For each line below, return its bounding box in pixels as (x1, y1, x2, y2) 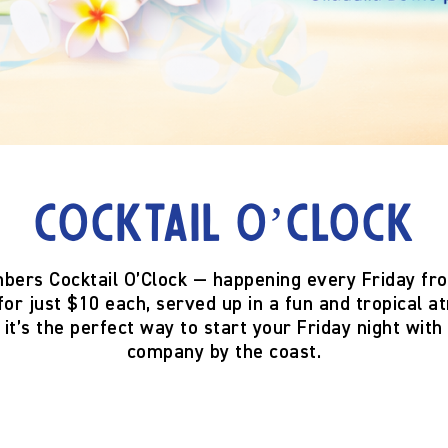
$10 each (67, 295, 147, 314)
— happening (187, 271, 307, 290)
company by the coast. (126, 343, 322, 362)
